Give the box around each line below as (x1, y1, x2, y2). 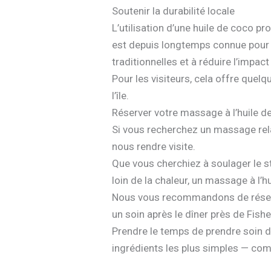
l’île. (112, 90, 129, 102)
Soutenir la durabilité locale (112, 5, 235, 18)
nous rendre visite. (112, 140, 196, 153)
